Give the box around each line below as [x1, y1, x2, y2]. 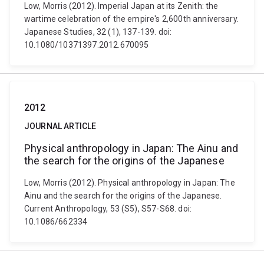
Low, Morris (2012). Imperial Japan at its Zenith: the [24, 1, 219, 11]
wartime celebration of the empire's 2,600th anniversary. [24, 14, 239, 24]
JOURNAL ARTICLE [24, 121, 97, 131]
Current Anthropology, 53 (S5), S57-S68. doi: [24, 204, 192, 213]
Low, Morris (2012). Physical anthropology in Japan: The [24, 178, 235, 187]
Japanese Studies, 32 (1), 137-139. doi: [24, 27, 172, 37]
